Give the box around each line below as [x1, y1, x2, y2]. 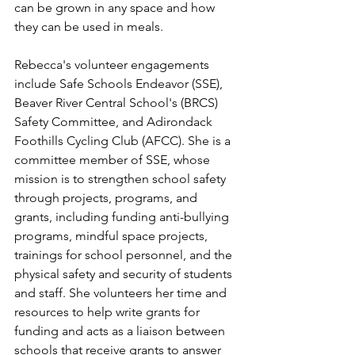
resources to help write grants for [14, 303, 203, 319]
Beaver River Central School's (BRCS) [14, 94, 221, 110]
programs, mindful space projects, [14, 227, 211, 243]
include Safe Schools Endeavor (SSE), [14, 75, 226, 91]
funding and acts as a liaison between [14, 323, 228, 338]
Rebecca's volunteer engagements [14, 56, 212, 72]
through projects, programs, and [14, 189, 200, 205]
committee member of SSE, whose [14, 151, 213, 167]
